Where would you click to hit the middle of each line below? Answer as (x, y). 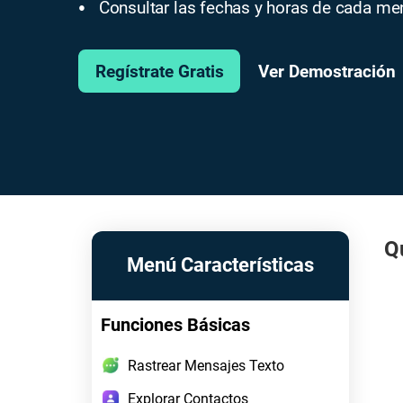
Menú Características (220, 265)
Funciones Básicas (175, 324)
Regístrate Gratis (159, 72)
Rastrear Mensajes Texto (206, 365)
